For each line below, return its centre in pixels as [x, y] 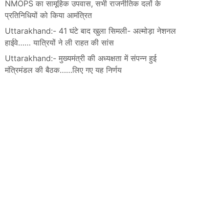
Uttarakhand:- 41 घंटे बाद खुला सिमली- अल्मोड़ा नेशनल [90, 31]
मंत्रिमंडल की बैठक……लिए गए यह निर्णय [63, 70]
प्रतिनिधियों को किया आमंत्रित [48, 15]
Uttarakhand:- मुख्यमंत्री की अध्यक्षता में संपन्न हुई [81, 58]
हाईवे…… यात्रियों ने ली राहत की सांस [59, 43]
